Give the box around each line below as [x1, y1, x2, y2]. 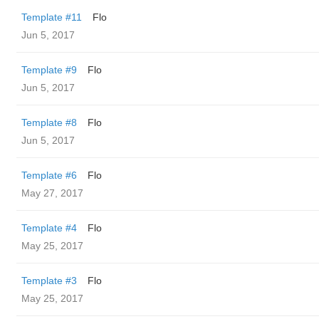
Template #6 [21, 169, 77, 181]
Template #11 [21, 11, 82, 23]
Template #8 [21, 117, 77, 128]
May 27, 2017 [21, 187, 83, 199]
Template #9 [21, 64, 77, 75]
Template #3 [21, 275, 77, 286]
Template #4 [21, 222, 77, 234]
